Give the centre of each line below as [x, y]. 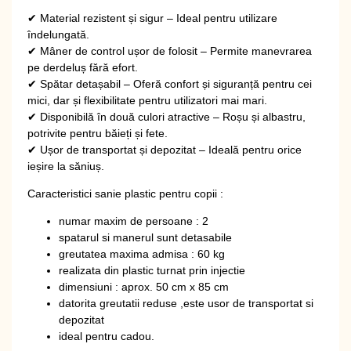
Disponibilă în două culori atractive [125, 116]
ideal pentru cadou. [107, 337]
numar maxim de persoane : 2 [134, 221]
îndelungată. [58, 34]
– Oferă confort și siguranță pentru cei [216, 83]
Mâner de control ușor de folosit [119, 51]
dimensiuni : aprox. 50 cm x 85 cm [144, 287]
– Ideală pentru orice [249, 149]
